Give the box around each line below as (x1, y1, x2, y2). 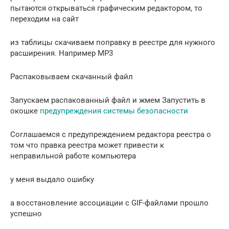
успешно (10, 209, 42, 218)
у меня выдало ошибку (10, 174, 94, 184)
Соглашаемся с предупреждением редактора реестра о (10, 129, 211, 139)
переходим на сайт (10, 14, 79, 24)
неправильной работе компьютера (10, 151, 136, 161)
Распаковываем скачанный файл (10, 72, 133, 81)
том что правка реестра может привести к (10, 140, 164, 150)
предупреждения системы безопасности (40, 106, 188, 116)
